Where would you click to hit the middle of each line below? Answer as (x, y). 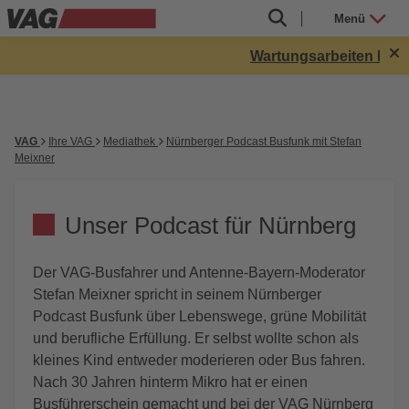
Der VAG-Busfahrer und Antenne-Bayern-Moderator (199, 273)
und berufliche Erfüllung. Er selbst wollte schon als (196, 338)
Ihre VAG (72, 142)
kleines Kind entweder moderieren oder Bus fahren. (199, 360)
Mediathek (131, 142)
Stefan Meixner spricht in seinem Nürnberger (177, 294)
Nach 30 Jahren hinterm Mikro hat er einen (170, 382)
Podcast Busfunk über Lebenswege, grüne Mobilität (199, 316)
